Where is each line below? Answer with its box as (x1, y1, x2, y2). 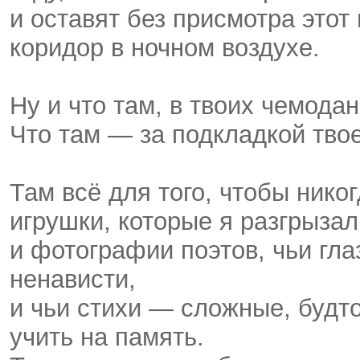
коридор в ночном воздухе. (10, 34, 320, 63)
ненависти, (10, 265, 136, 294)
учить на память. (10, 323, 204, 352)
